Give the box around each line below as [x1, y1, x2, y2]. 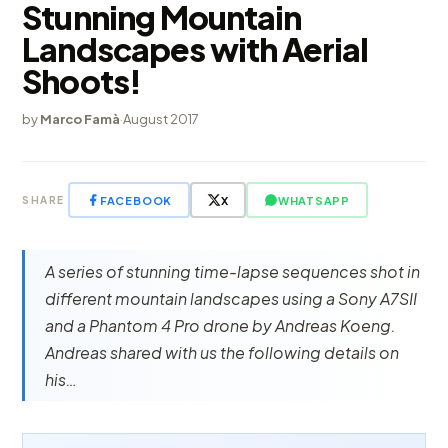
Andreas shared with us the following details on [45, 342, 400, 363]
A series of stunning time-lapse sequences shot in [45, 261, 421, 282]
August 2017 [123, 111, 200, 127]
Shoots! [22, 61, 141, 101]
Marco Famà [40, 111, 121, 127]
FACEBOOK [99, 193, 173, 207]
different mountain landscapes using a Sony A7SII [45, 288, 418, 309]
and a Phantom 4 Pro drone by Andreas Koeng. [45, 315, 397, 336]
